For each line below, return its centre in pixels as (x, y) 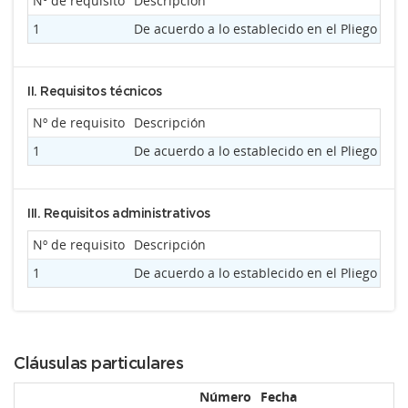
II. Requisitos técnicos (95, 92)
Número (225, 397)
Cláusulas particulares (98, 364)
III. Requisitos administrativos (119, 214)
